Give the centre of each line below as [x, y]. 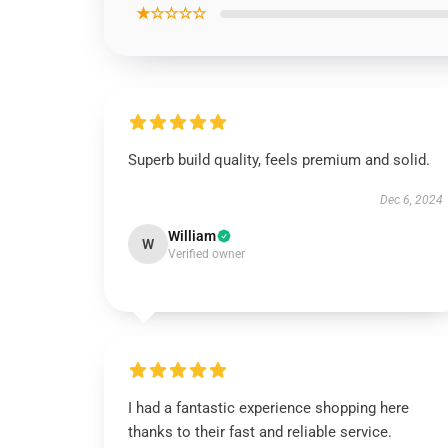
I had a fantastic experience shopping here [268, 408]
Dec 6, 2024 [411, 200]
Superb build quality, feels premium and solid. [279, 160]
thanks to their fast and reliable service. [260, 432]
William [192, 236]
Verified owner [206, 254]
